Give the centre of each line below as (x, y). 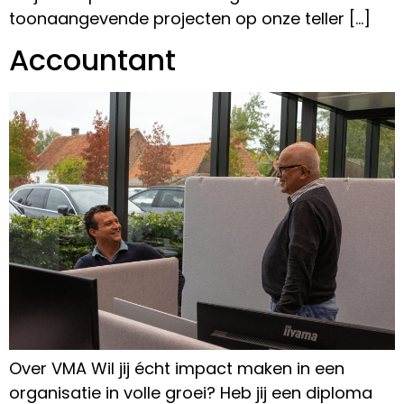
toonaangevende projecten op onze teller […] (190, 19)
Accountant (92, 60)
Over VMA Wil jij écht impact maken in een (177, 368)
